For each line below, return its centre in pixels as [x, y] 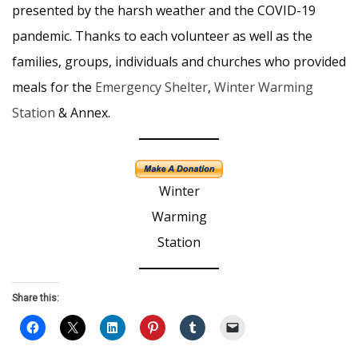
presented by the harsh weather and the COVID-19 [164, 10]
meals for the [54, 87]
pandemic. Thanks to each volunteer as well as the [162, 36]
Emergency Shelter [151, 87]
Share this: [36, 298]
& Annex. [83, 113]
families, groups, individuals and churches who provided [179, 62]
